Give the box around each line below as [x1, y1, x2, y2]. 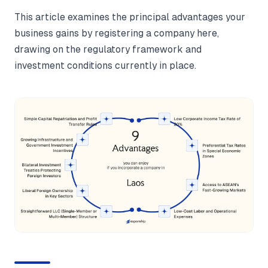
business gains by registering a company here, [14, 28, 219, 38]
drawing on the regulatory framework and [14, 44, 202, 54]
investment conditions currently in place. [14, 60, 196, 71]
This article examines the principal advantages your [14, 12, 245, 22]
